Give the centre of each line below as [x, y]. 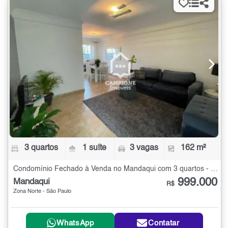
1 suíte [95, 148]
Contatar [164, 223]
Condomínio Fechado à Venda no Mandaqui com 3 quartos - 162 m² [214, 169]
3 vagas [144, 148]
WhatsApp [75, 223]
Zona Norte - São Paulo [42, 191]
